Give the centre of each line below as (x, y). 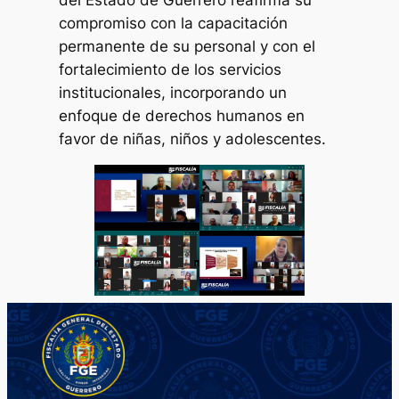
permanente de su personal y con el (187, 47)
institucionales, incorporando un (173, 93)
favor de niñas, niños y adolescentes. (193, 139)
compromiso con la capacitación (174, 24)
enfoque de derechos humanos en (182, 116)
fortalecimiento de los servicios (171, 70)
